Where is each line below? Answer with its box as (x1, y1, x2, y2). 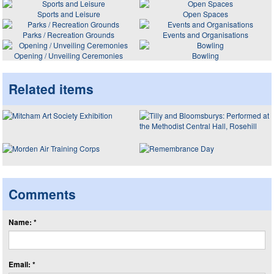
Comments (9, 185, 76, 203)
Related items (9, 79, 94, 98)
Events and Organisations (163, 29, 248, 40)
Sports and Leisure (37, 8, 100, 19)
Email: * (9, 259, 35, 270)
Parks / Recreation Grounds (23, 29, 114, 40)
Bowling (192, 50, 219, 61)
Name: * (9, 217, 37, 228)
